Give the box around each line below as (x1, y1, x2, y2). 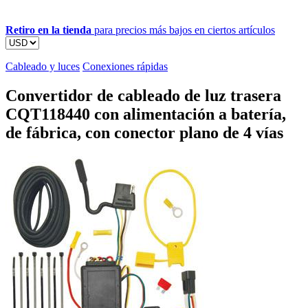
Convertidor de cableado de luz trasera (5, 86, 281, 104)
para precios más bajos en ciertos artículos (91, 23, 275, 36)
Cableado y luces (5, 60, 80, 72)
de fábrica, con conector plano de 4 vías (5, 123, 283, 142)
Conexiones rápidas (82, 60, 168, 72)
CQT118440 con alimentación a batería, (5, 104, 286, 123)
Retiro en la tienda (5, 23, 91, 36)
